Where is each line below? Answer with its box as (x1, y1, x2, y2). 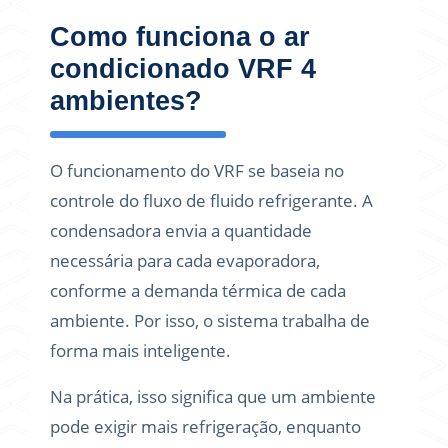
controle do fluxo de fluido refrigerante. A (50, 189, 373, 212)
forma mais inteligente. (50, 339, 231, 362)
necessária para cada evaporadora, (50, 249, 320, 272)
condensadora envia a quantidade (50, 219, 312, 242)
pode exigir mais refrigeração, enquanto (50, 415, 361, 438)
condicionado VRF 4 (50, 54, 316, 84)
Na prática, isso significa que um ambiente (50, 385, 376, 408)
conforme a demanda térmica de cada (50, 279, 346, 302)
